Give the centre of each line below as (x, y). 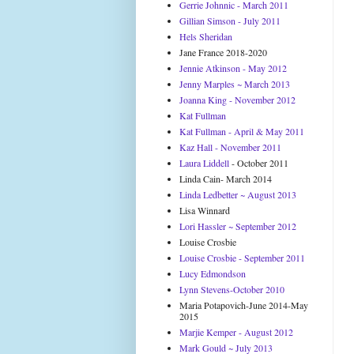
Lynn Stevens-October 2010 (232, 289)
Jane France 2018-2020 (223, 52)
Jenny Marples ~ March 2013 (235, 84)
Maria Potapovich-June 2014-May (244, 305)
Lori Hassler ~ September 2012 (238, 226)
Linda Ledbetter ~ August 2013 (238, 194)
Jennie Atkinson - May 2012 (233, 68)
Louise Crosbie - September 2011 (242, 258)
